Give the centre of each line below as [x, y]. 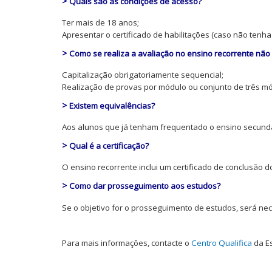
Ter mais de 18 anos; [100, 22]
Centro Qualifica [222, 243]
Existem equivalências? [112, 106]
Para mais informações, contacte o [127, 243]
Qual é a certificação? [109, 146]
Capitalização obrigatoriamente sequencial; [143, 75]
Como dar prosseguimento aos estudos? [145, 186]
